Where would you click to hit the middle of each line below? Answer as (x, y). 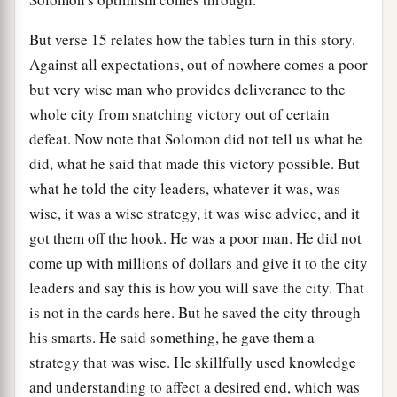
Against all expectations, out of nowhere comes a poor (198, 65)
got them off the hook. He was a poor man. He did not (195, 238)
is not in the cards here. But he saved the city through (195, 313)
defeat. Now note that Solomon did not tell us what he (196, 139)
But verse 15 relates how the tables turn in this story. (192, 40)
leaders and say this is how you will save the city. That (197, 288)
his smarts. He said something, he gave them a (172, 338)
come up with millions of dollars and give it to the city (198, 263)
